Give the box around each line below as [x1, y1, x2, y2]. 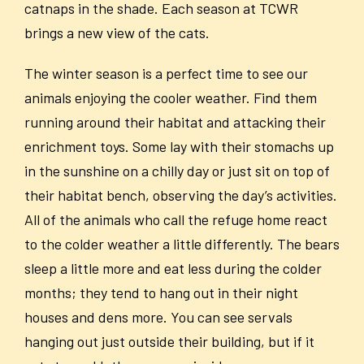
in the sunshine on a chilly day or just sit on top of [24, 162, 330, 180]
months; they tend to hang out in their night [24, 284, 298, 301]
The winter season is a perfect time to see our [24, 64, 308, 82]
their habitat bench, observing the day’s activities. [24, 186, 337, 204]
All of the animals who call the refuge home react [24, 210, 327, 228]
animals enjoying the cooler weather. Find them [24, 89, 317, 106]
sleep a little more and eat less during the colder [24, 259, 322, 277]
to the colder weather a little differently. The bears [24, 235, 340, 253]
